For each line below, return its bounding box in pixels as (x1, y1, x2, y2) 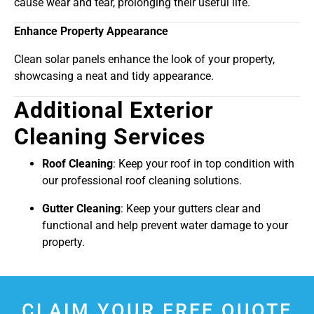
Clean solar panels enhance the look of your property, (14, 53, 275, 67)
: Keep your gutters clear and (121, 202, 261, 216)
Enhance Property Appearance (14, 25, 168, 39)
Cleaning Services (14, 123, 205, 151)
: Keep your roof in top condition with (113, 157, 294, 171)
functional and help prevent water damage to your (42, 219, 288, 233)
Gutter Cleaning (42, 202, 121, 216)
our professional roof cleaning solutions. (42, 174, 242, 188)
